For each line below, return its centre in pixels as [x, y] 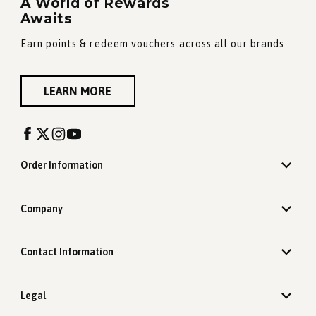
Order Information [61, 165]
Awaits [46, 19]
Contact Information [67, 252]
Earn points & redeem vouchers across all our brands [152, 43]
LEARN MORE [78, 91]
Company [41, 208]
